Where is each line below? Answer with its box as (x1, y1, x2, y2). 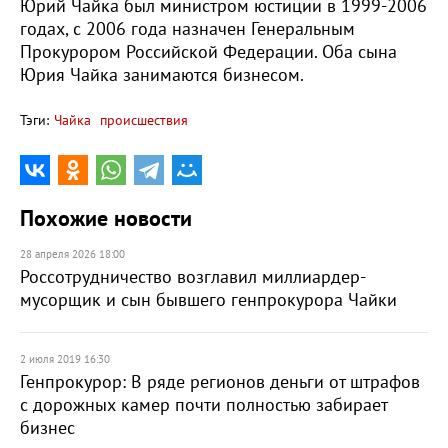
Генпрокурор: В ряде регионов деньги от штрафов (20, 372, 420, 393)
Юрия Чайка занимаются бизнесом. (20, 65, 308, 86)
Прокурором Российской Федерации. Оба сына (20, 42, 397, 63)
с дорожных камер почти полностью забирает (20, 395, 387, 416)
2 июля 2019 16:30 (20, 353, 110, 366)
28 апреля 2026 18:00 (20, 248, 125, 261)
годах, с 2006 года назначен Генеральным (20, 19, 355, 40)
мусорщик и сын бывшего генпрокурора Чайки (20, 290, 397, 311)
